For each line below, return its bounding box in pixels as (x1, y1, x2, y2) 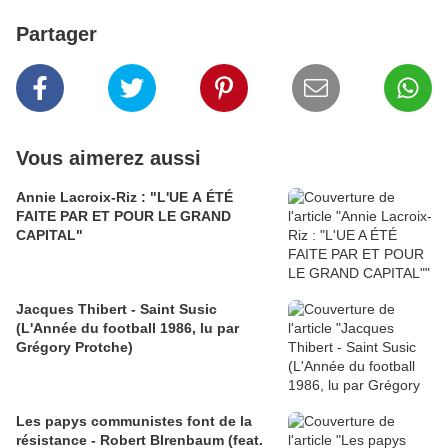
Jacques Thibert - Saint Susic (16, 301, 217, 318)
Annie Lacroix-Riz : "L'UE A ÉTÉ (16, 189, 233, 206)
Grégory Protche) (16, 339, 133, 356)
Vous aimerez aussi (16, 147, 201, 170)
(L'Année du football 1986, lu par (16, 320, 239, 337)
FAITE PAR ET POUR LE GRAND (16, 208, 231, 225)
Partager (16, 23, 97, 46)
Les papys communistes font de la (16, 413, 252, 430)
